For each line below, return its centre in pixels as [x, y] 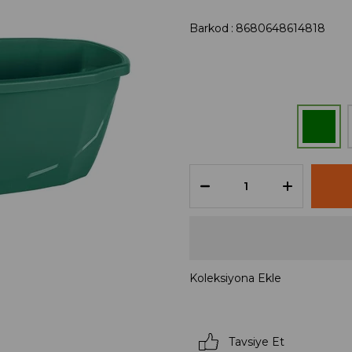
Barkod [209, 28]
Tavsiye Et [256, 341]
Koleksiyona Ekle [235, 278]
